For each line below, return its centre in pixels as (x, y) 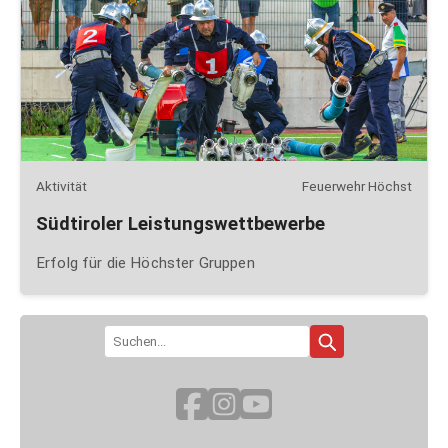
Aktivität (61, 186)
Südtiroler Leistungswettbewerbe (180, 223)
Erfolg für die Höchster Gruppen (145, 262)
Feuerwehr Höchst (357, 186)
